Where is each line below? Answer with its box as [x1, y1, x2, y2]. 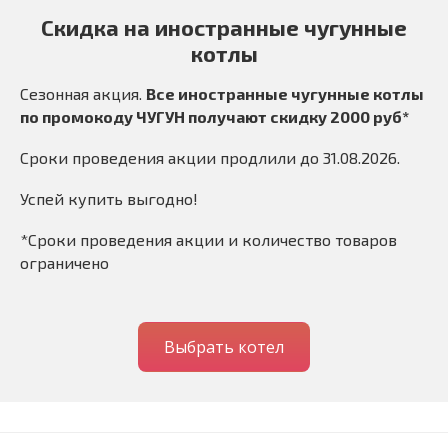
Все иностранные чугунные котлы [146, 84, 424, 103]
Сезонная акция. [20, 84, 146, 103]
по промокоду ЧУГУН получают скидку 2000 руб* [20, 107, 409, 126]
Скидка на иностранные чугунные [41, 14, 407, 40]
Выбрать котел [164, 336, 284, 358]
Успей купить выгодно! [20, 189, 198, 208]
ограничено [20, 253, 109, 272]
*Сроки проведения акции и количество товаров [20, 230, 397, 249]
